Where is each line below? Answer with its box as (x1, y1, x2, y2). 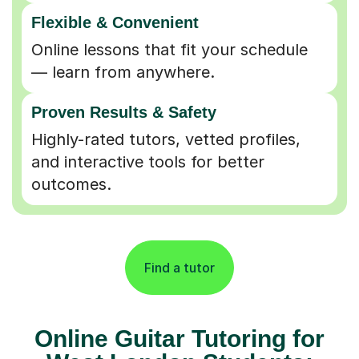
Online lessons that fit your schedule (31, 39, 308, 59)
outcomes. (31, 174, 111, 194)
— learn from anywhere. (31, 62, 215, 82)
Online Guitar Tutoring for (34, 325, 325, 352)
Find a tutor (144, 259, 215, 276)
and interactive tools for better (31, 151, 264, 171)
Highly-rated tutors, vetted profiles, (31, 129, 301, 149)
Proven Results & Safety (31, 103, 216, 121)
